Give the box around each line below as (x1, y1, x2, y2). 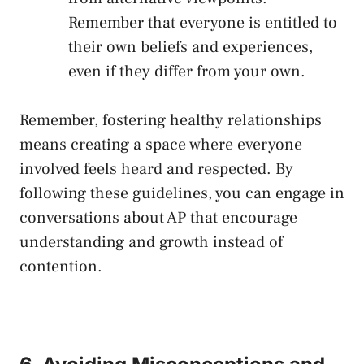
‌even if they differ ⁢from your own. (68, 61, 305, 83)
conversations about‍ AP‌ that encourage (19, 207, 297, 229)
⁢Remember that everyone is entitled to (68, 12, 337, 34)
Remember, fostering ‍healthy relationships (19, 110, 322, 132)
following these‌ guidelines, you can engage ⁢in (19, 183, 344, 205)
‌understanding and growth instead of (19, 232, 283, 253)
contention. (19, 256, 102, 278)
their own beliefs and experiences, (68, 37, 313, 58)
